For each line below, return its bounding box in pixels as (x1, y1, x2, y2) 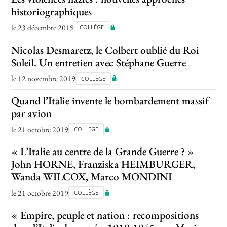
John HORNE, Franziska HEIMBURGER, (11, 157, 196, 171)
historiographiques (11, 5, 92, 19)
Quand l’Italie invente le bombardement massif (11, 94, 209, 108)
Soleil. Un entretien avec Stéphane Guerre (11, 55, 186, 69)
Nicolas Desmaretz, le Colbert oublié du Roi (11, 43, 200, 57)
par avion (11, 106, 52, 121)
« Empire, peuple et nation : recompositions (11, 208, 199, 222)
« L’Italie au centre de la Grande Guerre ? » (11, 144, 195, 159)
